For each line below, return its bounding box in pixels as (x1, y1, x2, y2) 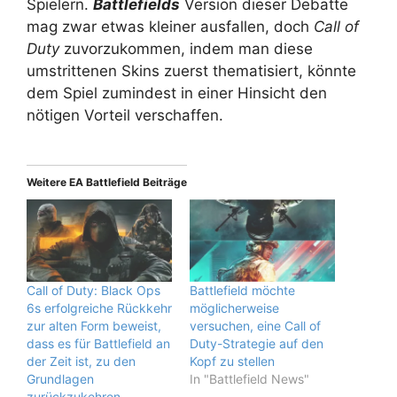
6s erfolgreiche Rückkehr (27, 300, 172, 316)
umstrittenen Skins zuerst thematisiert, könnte (27, 62, 356, 80)
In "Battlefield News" (190, 371, 309, 387)
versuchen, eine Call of (190, 318, 321, 334)
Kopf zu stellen (190, 354, 275, 370)
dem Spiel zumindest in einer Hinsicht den (27, 84, 327, 102)
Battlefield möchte (190, 283, 295, 299)
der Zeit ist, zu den (27, 354, 136, 370)
